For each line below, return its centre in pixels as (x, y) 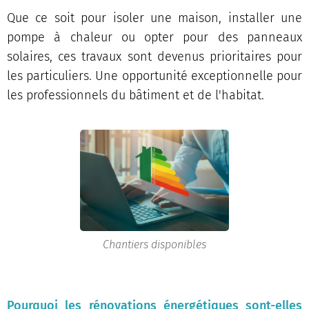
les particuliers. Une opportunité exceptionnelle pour (154, 76)
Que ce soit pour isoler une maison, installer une (154, 18)
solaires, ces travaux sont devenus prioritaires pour (154, 57)
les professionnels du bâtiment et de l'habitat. (136, 95)
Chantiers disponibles (154, 244)
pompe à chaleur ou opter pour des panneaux (154, 37)
